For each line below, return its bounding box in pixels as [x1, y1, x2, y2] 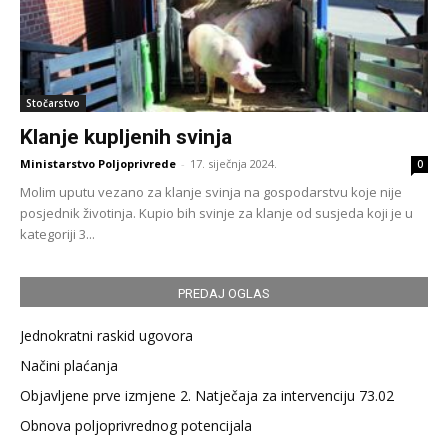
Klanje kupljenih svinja [20, 125, 232, 150]
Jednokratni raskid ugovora [20, 326, 193, 346]
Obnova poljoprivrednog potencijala [20, 416, 252, 436]
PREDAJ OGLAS [178, 286, 270, 302]
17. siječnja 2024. [190, 156, 277, 172]
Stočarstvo [26, 96, 80, 111]
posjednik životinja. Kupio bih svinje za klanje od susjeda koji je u [20, 204, 413, 223]
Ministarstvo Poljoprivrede [20, 156, 176, 172]
